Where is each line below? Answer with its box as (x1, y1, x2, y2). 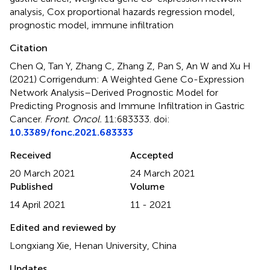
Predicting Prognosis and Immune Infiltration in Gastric (10, 99, 245, 111)
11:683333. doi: (102, 113, 170, 125)
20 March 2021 (10, 167, 75, 179)
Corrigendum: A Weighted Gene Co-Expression (39, 73, 244, 85)
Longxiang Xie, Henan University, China (10, 239, 177, 251)
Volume (130, 180, 165, 192)
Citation (10, 42, 48, 54)
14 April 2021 (10, 198, 65, 210)
